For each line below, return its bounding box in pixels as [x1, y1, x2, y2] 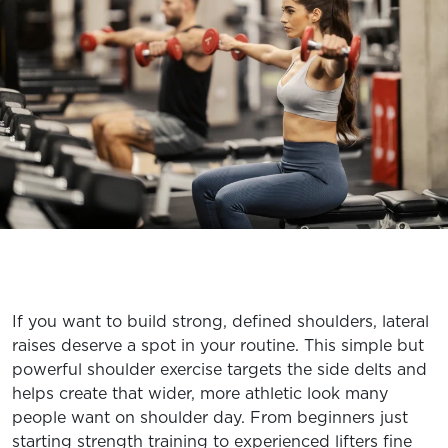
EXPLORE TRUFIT [118, 15, 330, 49]
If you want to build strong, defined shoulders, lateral [12, 310, 429, 332]
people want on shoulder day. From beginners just [12, 406, 408, 428]
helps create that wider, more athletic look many [12, 382, 388, 404]
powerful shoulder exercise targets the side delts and [12, 358, 427, 380]
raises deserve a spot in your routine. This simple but [12, 334, 424, 356]
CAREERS [183, 109, 265, 131]
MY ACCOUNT [166, 145, 282, 167]
